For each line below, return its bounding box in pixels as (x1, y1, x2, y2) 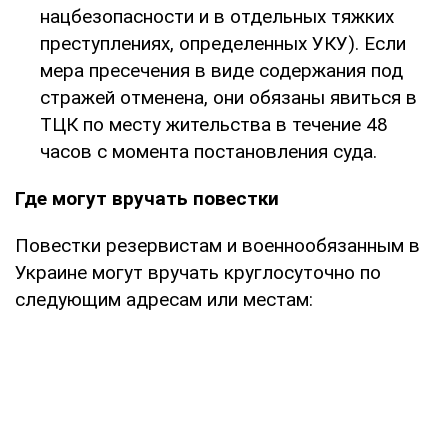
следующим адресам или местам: (15, 287, 313, 311)
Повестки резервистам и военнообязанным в (15, 233, 420, 257)
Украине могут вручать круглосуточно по (15, 260, 381, 284)
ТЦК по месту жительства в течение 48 (40, 112, 388, 136)
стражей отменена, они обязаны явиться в (40, 85, 417, 109)
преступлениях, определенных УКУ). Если (40, 31, 406, 55)
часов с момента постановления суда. (40, 139, 377, 163)
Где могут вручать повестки (15, 186, 279, 210)
